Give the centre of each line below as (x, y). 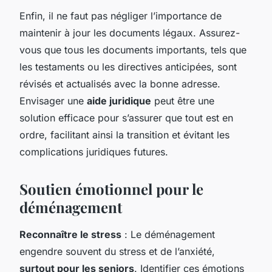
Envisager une (53, 100)
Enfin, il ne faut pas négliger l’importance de (121, 15)
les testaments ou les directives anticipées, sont (128, 66)
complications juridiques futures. (94, 151)
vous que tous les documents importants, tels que (133, 49)
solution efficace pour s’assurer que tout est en (126, 117)
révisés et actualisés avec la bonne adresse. (120, 83)
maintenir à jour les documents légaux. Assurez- (130, 32)
